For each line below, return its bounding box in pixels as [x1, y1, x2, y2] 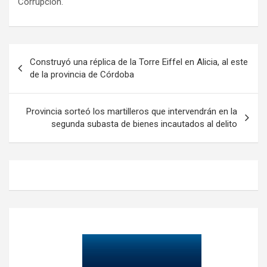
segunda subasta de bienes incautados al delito [51, 118, 237, 129]
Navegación [8, 44, 88, 61]
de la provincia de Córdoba [30, 69, 134, 80]
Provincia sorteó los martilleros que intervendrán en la [26, 105, 237, 117]
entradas [8, 82, 69, 100]
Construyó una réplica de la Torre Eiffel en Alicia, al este [30, 56, 248, 67]
